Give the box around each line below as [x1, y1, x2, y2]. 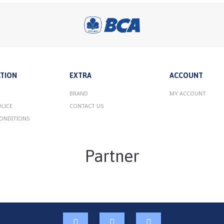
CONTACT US [69, 102, 104, 110]
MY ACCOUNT [169, 89, 206, 97]
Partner [84, 146, 139, 166]
